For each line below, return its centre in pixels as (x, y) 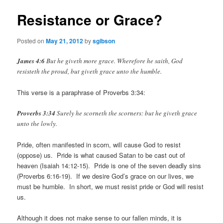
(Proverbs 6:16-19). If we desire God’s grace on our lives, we (106, 176)
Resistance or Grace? (90, 20)
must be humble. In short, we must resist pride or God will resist (111, 187)
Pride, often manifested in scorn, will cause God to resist (99, 145)
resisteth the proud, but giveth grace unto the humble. (90, 71)
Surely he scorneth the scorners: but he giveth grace (126, 113)
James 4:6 (31, 60)
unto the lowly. (37, 124)
